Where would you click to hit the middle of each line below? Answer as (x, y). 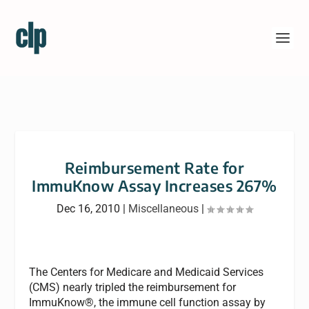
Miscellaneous (163, 209)
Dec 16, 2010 (88, 209)
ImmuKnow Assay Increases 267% (154, 186)
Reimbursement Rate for (154, 168)
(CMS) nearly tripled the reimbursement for (133, 287)
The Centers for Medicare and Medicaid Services (147, 272)
